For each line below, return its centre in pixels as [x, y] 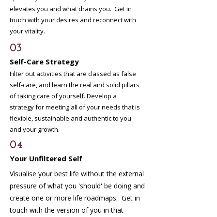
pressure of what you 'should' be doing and [77, 186]
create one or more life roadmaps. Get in [75, 198]
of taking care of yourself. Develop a [63, 96]
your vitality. [27, 31]
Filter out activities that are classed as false [73, 74]
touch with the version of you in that [67, 210]
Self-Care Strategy [44, 62]
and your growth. [35, 129]
